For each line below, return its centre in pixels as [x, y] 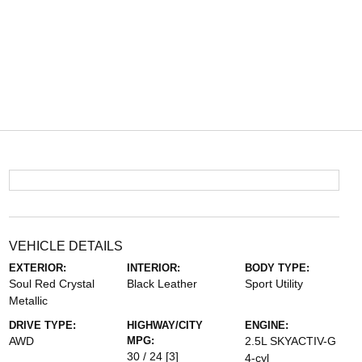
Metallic [28, 301]
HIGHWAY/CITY [164, 325]
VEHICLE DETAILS [65, 246]
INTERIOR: [153, 268]
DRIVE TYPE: [42, 325]
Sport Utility [274, 284]
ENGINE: [267, 325]
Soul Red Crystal [51, 284]
